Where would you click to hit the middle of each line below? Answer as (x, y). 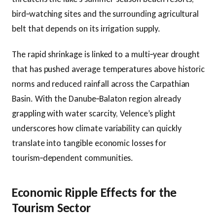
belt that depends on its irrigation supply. (86, 28)
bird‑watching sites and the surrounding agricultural (106, 14)
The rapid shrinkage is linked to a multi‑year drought (106, 54)
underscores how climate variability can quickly (97, 128)
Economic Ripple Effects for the (94, 192)
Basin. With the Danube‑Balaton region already (96, 98)
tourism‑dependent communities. (73, 158)
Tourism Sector (51, 207)
